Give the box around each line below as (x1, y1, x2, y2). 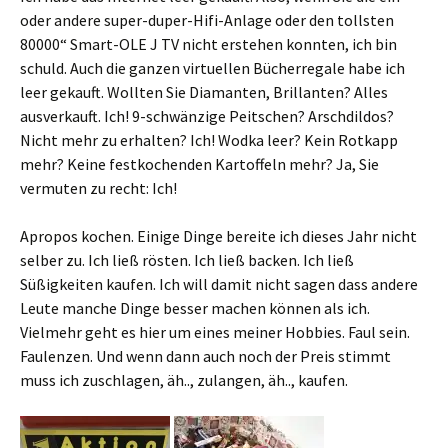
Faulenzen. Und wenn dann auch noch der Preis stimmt (20, 346, 391, 367)
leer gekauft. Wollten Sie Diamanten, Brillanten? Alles (20, 82, 388, 103)
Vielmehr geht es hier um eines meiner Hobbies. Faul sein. (20, 322, 410, 343)
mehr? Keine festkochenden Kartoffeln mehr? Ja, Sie (20, 154, 379, 175)
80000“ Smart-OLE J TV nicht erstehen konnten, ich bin (20, 34, 397, 55)
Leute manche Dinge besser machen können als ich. (20, 298, 370, 319)
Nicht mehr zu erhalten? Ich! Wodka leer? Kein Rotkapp (20, 130, 398, 151)
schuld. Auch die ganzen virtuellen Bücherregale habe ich (20, 58, 405, 79)
